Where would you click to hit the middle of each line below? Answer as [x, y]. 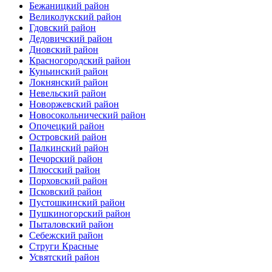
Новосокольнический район [87, 115]
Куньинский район [69, 71]
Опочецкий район [67, 126]
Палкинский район [69, 148]
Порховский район [68, 180]
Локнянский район [69, 82]
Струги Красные [64, 246]
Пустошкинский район [77, 202]
